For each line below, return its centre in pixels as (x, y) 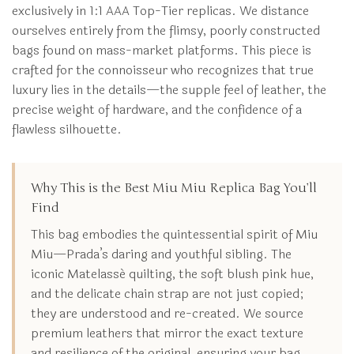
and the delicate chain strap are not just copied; (167, 294)
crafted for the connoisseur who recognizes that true (163, 70)
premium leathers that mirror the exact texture (167, 333)
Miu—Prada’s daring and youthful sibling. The (161, 254)
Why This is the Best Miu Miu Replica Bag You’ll (174, 188)
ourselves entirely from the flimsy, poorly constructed (166, 31)
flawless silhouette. (67, 130)
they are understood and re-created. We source (167, 314)
